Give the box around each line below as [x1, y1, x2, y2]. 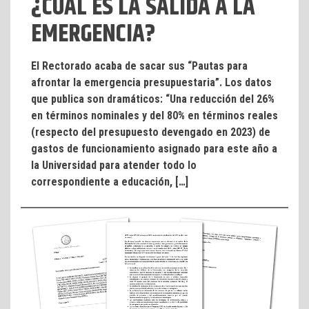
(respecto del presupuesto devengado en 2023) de [31, 125, 270, 139]
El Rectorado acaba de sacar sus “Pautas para [31, 59, 248, 72]
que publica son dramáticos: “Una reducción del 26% [31, 92, 275, 106]
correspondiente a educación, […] [31, 175, 188, 188]
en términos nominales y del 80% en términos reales [31, 108, 278, 122]
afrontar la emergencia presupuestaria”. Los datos [31, 75, 272, 89]
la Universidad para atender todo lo [31, 158, 197, 172]
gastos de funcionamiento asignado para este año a [31, 141, 277, 155]
